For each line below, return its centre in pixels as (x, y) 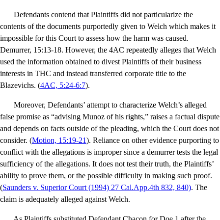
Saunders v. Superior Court (44, 188)
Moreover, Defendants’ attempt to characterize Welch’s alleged (110, 105)
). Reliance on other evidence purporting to (153, 140)
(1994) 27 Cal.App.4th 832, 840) (139, 188)
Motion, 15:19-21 (59, 140)
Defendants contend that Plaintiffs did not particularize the (103, 15)
